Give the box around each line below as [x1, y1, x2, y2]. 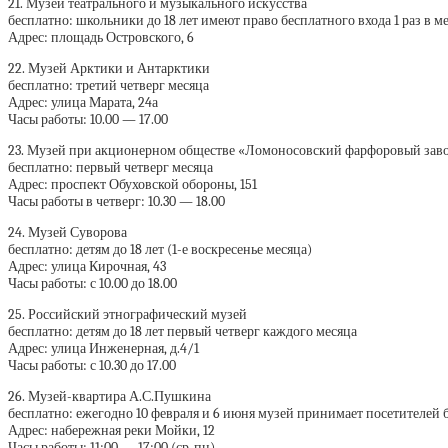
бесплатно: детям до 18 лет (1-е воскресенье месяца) [8, 241, 312, 259]
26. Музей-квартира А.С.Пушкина [8, 388, 211, 406]
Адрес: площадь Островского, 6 [8, 29, 194, 47]
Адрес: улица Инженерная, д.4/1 [8, 340, 199, 358]
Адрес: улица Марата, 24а [8, 94, 158, 112]
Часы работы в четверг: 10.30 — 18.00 [8, 193, 225, 211]
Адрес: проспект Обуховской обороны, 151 [8, 176, 257, 194]
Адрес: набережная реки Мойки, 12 [8, 422, 215, 440]
